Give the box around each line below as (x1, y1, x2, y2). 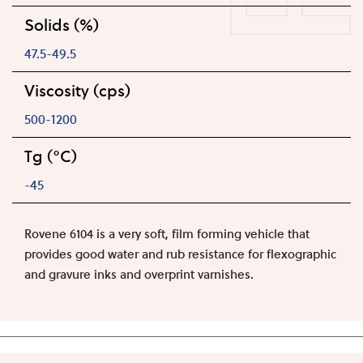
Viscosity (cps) (24, 78, 130, 102)
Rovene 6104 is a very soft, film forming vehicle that (24, 224, 310, 242)
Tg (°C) (24, 143, 77, 168)
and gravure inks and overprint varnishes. (24, 264, 254, 283)
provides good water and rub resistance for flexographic (24, 244, 336, 263)
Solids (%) (24, 12, 99, 36)
